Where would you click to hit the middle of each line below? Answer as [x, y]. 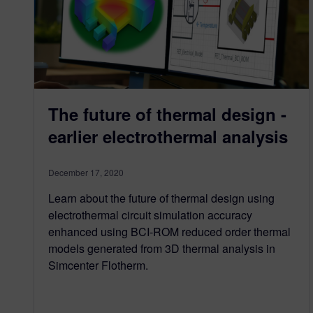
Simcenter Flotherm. [98, 265]
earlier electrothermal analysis [168, 137]
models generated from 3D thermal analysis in [162, 249]
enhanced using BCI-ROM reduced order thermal [169, 232]
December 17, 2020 [86, 173]
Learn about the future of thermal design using [161, 198]
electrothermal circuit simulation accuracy [150, 215]
